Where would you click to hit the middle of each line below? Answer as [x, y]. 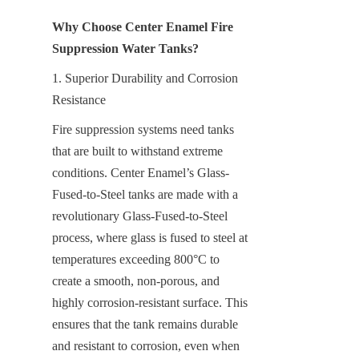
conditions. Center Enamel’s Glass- [141, 172]
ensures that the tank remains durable [145, 324]
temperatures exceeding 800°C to [136, 259]
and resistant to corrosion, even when [146, 345]
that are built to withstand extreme [137, 151]
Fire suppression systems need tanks [143, 129]
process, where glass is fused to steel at [150, 237]
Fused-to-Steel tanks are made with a [145, 194]
